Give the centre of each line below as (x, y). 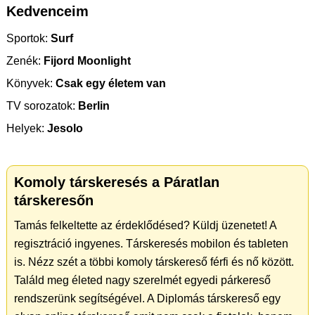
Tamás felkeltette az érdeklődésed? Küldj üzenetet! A (145, 226)
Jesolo (64, 129)
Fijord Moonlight (86, 61)
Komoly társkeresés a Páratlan (117, 182)
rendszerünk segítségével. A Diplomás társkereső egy (147, 299)
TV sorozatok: (41, 106)
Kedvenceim (47, 12)
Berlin (92, 106)
